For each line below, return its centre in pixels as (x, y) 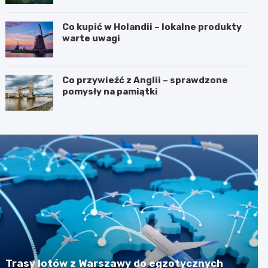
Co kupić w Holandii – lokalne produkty (152, 27)
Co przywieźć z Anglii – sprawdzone (145, 80)
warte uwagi (92, 38)
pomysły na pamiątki (110, 91)
